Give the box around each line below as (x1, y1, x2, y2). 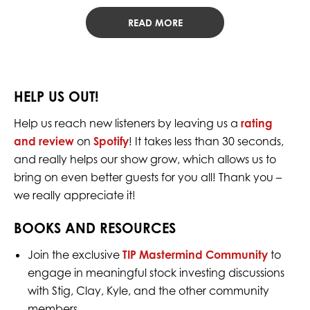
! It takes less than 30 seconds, (128, 134, 284, 149)
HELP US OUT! (13, 88, 99, 106)
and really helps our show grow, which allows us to (13, 152, 276, 167)
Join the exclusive (27, 248, 122, 262)
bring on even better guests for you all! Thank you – (13, 170, 282, 185)
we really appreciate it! (13, 188, 136, 203)
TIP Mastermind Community (122, 248, 268, 262)
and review (13, 134, 74, 149)
